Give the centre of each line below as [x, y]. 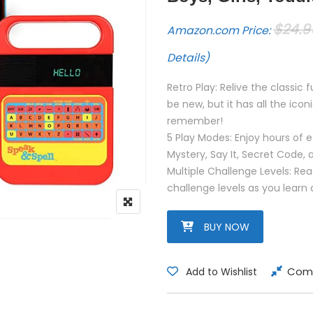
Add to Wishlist [221, 272]
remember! [195, 121]
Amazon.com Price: [220, 30]
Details [186, 58]
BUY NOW [227, 227]
